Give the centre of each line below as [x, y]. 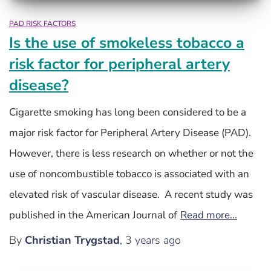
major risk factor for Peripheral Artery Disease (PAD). [130, 132]
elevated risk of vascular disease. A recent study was [131, 194]
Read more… [209, 215]
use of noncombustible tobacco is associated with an [129, 174]
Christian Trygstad [72, 240]
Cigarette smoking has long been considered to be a [128, 112]
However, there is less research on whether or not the [131, 153]
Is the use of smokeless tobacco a [127, 43]
